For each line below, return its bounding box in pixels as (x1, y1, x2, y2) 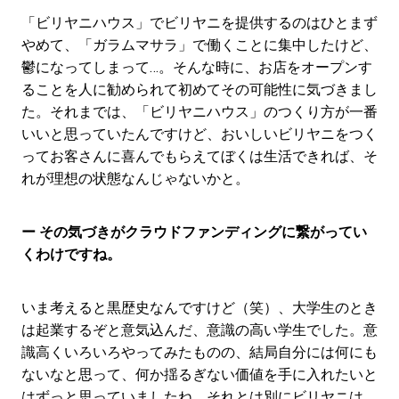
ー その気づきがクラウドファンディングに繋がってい (20, 223, 367, 240)
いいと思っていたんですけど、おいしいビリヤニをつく (20, 125, 378, 142)
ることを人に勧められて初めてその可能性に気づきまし (20, 80, 378, 98)
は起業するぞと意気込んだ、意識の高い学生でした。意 (20, 321, 378, 338)
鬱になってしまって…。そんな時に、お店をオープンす (20, 58, 372, 76)
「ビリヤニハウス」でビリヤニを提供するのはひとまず (20, 13, 378, 31)
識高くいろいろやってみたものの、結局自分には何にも (20, 343, 378, 361)
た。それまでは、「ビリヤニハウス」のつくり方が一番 (20, 102, 378, 120)
